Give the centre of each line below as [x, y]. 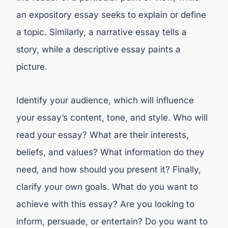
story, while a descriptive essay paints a [98, 49]
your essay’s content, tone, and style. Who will [112, 117]
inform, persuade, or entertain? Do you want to [112, 221]
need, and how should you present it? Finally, [109, 169]
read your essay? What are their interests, [103, 135]
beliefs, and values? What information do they [110, 152]
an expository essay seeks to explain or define [111, 15]
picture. [32, 66]
